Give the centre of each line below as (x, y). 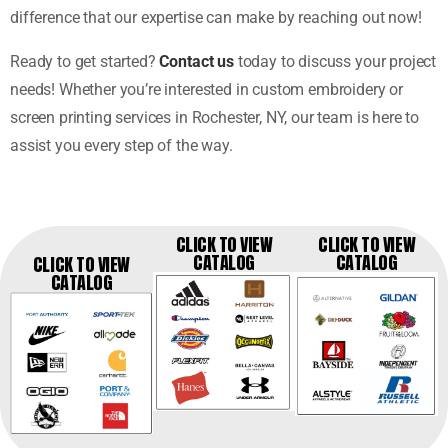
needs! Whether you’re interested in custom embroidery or (207, 90)
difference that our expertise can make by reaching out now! (216, 18)
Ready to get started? (85, 62)
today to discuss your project (335, 62)
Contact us (196, 62)
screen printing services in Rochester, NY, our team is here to (215, 118)
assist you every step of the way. (121, 146)
